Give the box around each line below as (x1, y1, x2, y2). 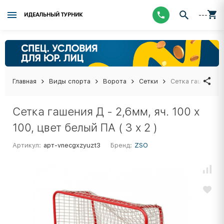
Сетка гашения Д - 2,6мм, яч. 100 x (12, 104, 199, 118)
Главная (12, 77, 36, 85)
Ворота (103, 77, 126, 85)
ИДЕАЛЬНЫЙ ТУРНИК (24, 11, 82, 18)
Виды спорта (49, 77, 90, 85)
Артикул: (12, 141, 41, 149)
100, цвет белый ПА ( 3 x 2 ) (12, 120, 157, 134)
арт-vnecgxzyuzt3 (43, 141, 101, 149)
